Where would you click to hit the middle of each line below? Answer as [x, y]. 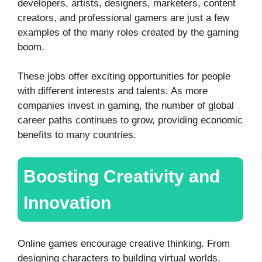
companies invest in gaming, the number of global [126, 106]
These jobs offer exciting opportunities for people [124, 77]
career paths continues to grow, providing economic [130, 120]
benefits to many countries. [77, 135]
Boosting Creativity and [122, 176]
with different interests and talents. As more [113, 91]
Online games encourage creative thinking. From [124, 243]
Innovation [67, 202]
